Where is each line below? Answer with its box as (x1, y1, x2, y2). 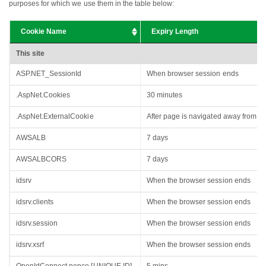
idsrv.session (16, 219, 58, 228)
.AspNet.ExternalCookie (16, 112, 94, 121)
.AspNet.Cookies (16, 91, 71, 100)
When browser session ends (147, 69, 239, 78)
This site (16, 49, 45, 58)
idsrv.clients (16, 198, 54, 207)
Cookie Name (21, 27, 67, 36)
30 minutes (147, 91, 183, 100)
